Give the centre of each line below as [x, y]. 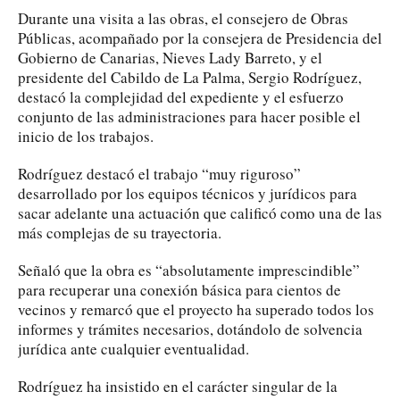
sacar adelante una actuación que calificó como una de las [200, 212]
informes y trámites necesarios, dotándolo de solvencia [190, 329]
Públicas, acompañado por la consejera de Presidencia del [200, 37]
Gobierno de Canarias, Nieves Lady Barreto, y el [170, 57]
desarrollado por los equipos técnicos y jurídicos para [187, 193]
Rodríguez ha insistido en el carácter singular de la [178, 386]
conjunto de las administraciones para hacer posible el [189, 116]
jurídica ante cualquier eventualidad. [133, 348]
